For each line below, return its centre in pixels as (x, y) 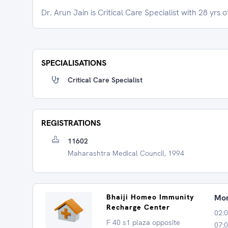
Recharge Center (138, 207)
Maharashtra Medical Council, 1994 (126, 153)
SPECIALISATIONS (74, 63)
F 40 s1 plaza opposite (143, 222)
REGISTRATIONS (71, 123)
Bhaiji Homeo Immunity (150, 197)
